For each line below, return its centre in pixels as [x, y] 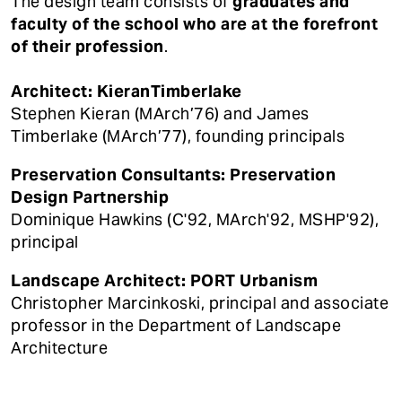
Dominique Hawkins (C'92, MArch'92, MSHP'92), [195, 220]
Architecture [59, 348]
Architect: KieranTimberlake [127, 92]
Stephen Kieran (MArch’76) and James [160, 114]
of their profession [87, 47]
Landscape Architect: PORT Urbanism [164, 281]
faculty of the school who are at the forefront [194, 24]
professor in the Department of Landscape [176, 326]
